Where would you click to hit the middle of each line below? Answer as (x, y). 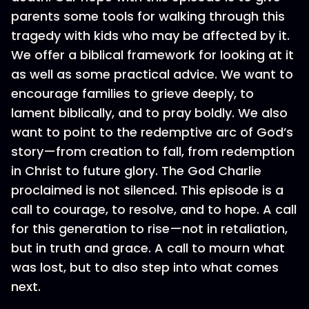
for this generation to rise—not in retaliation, (149, 229)
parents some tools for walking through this (148, 16)
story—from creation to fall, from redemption (153, 151)
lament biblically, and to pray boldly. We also (149, 113)
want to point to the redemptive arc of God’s (152, 132)
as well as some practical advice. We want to (152, 74)
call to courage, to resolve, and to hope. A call (154, 209)
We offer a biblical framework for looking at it (152, 55)
